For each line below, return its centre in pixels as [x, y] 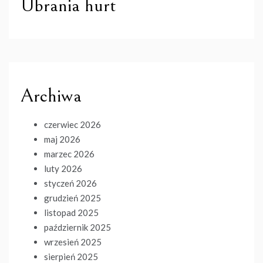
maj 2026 [62, 139]
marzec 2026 [69, 154]
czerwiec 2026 [73, 125]
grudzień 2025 [73, 198]
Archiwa [51, 96]
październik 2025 [77, 227]
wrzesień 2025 [73, 242]
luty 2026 [63, 169]
